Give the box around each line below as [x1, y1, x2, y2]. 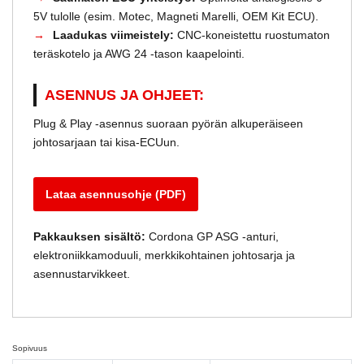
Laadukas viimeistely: [53, 28, 174, 41]
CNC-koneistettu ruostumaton [174, 28, 330, 41]
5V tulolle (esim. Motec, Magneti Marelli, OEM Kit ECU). [33, 9, 318, 23]
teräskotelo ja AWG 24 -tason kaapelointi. [33, 46, 245, 60]
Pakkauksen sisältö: [33, 229, 145, 243]
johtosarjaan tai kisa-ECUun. [33, 135, 180, 149]
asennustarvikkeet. [33, 266, 130, 280]
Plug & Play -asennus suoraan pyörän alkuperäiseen [33, 116, 303, 130]
